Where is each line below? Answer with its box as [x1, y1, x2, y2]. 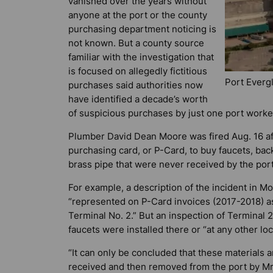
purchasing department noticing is [68, 23, 216, 35]
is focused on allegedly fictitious [68, 65, 207, 77]
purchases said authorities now [68, 79, 203, 91]
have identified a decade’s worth [68, 93, 208, 105]
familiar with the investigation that [68, 51, 214, 63]
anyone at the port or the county [68, 9, 207, 21]
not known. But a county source [68, 37, 204, 49]
